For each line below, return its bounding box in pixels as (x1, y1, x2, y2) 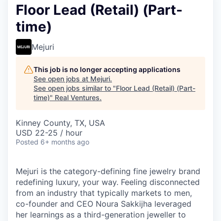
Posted (16, 138, 38, 146)
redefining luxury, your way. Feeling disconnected (16, 177, 200, 187)
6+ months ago (40, 138, 89, 146)
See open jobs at (34, 74, 90, 83)
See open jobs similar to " (34, 84, 116, 92)
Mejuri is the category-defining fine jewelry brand (16, 166, 200, 176)
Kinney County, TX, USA (16, 118, 105, 128)
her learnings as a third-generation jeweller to (16, 210, 186, 220)
